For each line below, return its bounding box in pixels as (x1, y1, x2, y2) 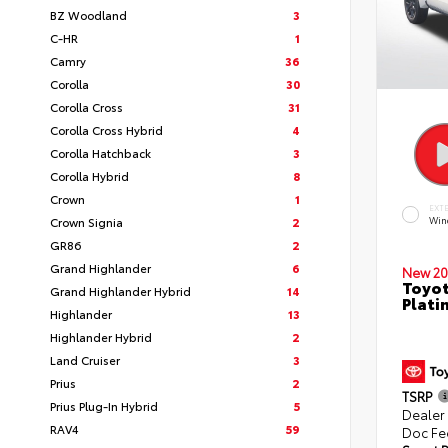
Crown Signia (50, 213, 123, 230)
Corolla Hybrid (50, 167, 129, 184)
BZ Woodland (50, 6, 127, 23)
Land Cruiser (50, 351, 120, 368)
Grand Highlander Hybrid (50, 282, 191, 299)
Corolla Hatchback (50, 144, 151, 161)
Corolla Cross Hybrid (50, 121, 163, 138)
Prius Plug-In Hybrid (50, 397, 158, 414)
